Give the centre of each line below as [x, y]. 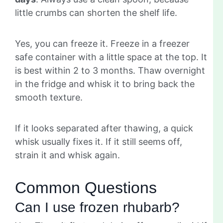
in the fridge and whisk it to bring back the [105, 84]
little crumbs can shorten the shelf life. [96, 12]
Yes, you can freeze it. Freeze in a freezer [102, 43]
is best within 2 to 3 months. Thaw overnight [110, 70]
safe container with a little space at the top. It [111, 57]
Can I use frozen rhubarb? [97, 207]
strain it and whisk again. [67, 155]
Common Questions [86, 187]
